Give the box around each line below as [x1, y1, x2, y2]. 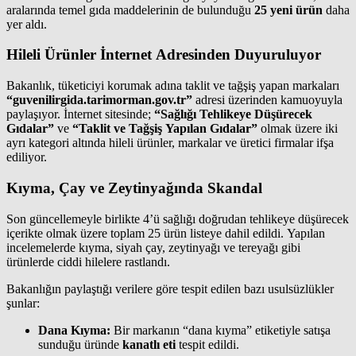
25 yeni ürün [254, 2, 323, 17]
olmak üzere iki [257, 122, 338, 136]
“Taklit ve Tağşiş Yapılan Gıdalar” [72, 122, 257, 136]
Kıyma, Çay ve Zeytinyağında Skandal [6, 179, 262, 196]
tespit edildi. [176, 337, 239, 351]
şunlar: [6, 296, 40, 310]
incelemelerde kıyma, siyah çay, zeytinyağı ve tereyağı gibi [6, 240, 300, 254]
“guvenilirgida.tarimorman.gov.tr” [6, 93, 192, 107]
